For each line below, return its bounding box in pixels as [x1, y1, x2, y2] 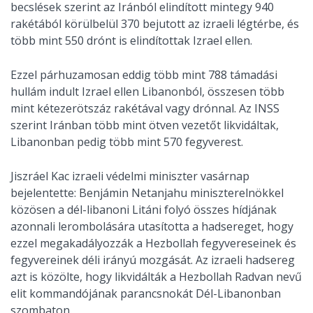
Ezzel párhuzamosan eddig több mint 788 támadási [10, 67, 277, 82]
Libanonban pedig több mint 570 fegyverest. [10, 134, 243, 150]
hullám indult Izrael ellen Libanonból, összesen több [10, 84, 284, 99]
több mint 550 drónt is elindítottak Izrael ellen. [10, 33, 252, 48]
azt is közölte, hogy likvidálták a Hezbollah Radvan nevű [10, 269, 302, 284]
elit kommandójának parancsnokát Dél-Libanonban [10, 286, 281, 301]
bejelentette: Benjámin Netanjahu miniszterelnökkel [10, 185, 284, 201]
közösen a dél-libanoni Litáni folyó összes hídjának [10, 202, 277, 217]
